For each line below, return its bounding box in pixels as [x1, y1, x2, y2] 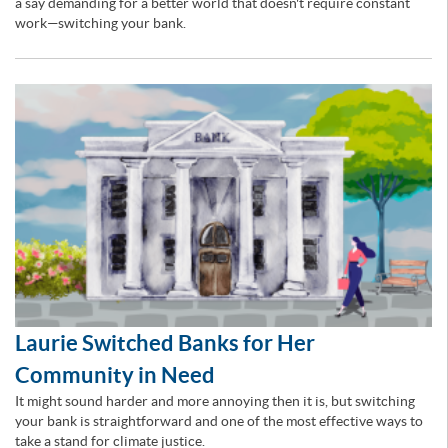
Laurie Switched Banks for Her [15, 330, 315, 356]
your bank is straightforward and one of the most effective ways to [15, 413, 423, 430]
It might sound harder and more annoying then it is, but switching [15, 393, 415, 410]
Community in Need [15, 362, 215, 388]
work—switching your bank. [15, 15, 186, 32]
